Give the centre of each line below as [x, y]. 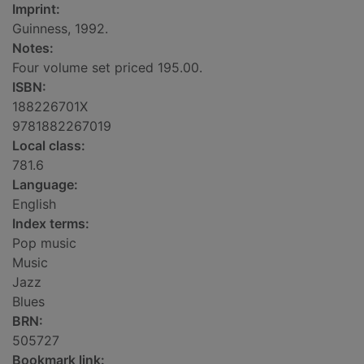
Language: [45, 185]
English [34, 204]
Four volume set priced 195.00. [107, 68]
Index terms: [51, 224]
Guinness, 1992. [60, 29]
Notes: [33, 48]
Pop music [44, 243]
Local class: [49, 146]
